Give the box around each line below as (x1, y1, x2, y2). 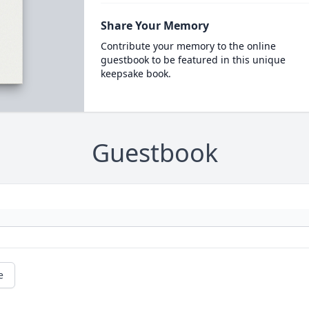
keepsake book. (100, 67, 171, 80)
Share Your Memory (100, 18, 209, 33)
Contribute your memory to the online (100, 39, 276, 52)
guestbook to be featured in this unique (100, 53, 286, 66)
